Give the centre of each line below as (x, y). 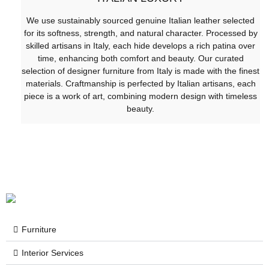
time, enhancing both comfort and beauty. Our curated (141, 58)
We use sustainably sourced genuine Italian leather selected (141, 20)
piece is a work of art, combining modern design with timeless (141, 96)
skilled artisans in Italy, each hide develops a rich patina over (141, 45)
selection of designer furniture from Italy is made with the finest (141, 71)
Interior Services (53, 252)
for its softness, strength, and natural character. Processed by (141, 33)
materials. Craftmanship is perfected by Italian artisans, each (141, 83)
